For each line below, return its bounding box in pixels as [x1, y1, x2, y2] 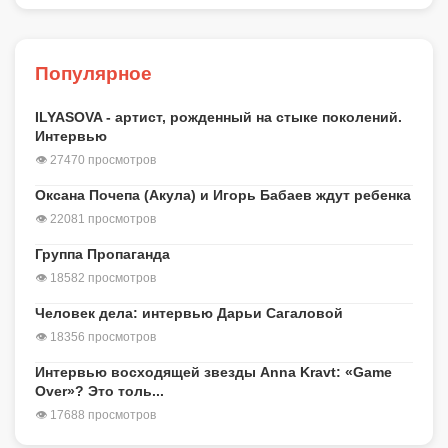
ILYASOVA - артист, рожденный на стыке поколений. [35, 109, 402, 126]
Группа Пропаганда [35, 246, 170, 263]
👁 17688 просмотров [35, 408, 156, 423]
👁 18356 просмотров [35, 330, 156, 345]
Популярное [35, 63, 152, 85]
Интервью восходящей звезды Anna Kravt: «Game [35, 364, 392, 381]
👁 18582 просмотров [35, 271, 156, 286]
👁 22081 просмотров [35, 212, 156, 227]
